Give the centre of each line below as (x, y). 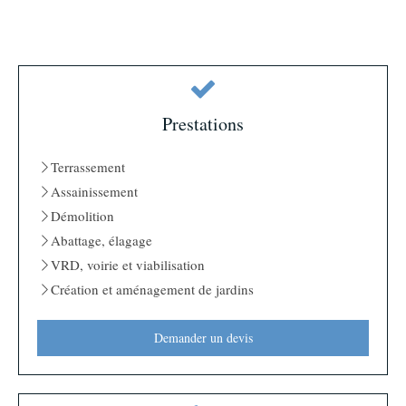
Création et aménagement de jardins (152, 290)
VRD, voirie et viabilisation (128, 265)
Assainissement (94, 192)
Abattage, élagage (101, 241)
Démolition (82, 216)
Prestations (203, 124)
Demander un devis (203, 338)
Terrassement (88, 167)
